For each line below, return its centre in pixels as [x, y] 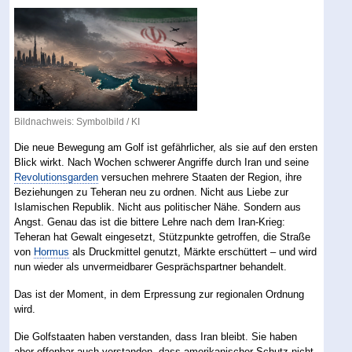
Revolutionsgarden [57, 177]
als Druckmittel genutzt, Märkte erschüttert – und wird [193, 251]
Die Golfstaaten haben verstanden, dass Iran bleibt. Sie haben [156, 336]
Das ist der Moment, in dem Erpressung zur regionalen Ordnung [159, 294]
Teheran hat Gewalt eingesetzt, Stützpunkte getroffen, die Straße [163, 236]
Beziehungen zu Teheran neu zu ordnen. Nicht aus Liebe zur [152, 192]
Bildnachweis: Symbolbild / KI [77, 121]
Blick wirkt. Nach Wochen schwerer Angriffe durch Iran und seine [162, 162]
